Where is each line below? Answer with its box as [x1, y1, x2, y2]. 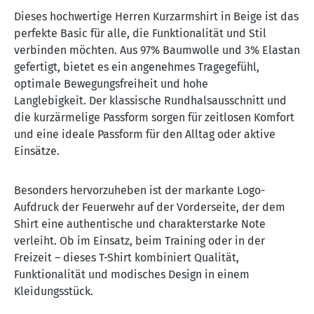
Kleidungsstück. [14, 285, 93, 299]
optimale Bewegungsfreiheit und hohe [14, 77, 208, 91]
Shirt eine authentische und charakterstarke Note [14, 217, 266, 231]
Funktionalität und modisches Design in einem [14, 268, 250, 282]
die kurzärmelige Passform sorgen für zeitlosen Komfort [14, 111, 294, 125]
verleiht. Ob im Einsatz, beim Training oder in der [14, 234, 265, 248]
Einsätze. [14, 144, 62, 158]
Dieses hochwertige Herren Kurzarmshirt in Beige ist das [14, 10, 299, 24]
